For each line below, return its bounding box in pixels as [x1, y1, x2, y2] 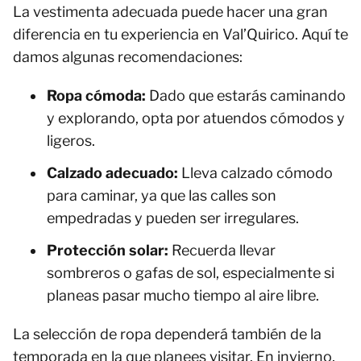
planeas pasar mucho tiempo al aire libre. [47, 287, 319, 304]
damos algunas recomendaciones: [13, 48, 243, 65]
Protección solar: [47, 242, 168, 259]
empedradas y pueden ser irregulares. [47, 210, 299, 226]
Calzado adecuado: [47, 164, 178, 181]
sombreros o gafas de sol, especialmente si [47, 264, 334, 281]
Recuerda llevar [168, 242, 276, 259]
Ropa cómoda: [47, 87, 146, 104]
